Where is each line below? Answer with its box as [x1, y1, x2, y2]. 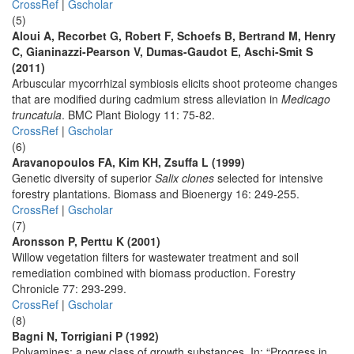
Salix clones [155, 170, 214, 186]
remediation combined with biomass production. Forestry [12, 265, 296, 281]
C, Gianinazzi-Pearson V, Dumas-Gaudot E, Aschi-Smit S [12, 43, 313, 59]
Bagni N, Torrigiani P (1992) [12, 328, 159, 344]
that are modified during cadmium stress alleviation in [12, 91, 281, 107]
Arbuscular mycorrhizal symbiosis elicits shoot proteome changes [12, 75, 337, 91]
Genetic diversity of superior [12, 170, 155, 186]
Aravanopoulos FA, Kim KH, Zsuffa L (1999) [12, 154, 245, 170]
